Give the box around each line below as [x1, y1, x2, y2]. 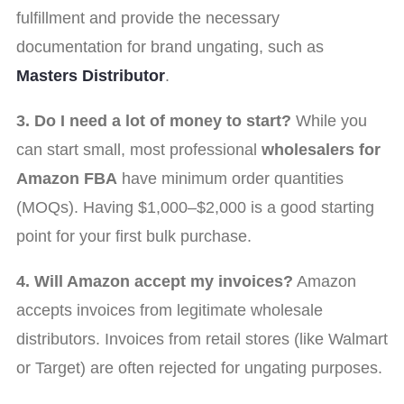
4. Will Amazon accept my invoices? [16, 271, 293, 290]
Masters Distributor [16, 66, 165, 85]
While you [291, 111, 367, 130]
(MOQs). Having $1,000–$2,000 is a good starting [16, 197, 374, 216]
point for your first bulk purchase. [16, 226, 252, 245]
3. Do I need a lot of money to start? [16, 111, 291, 130]
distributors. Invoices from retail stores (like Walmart [16, 329, 388, 348]
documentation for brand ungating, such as [16, 37, 324, 56]
